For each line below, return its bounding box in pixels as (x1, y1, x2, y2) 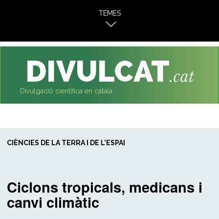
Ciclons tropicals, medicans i (7, 176, 203, 197)
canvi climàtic (7, 192, 100, 212)
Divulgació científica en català (20, 87, 112, 95)
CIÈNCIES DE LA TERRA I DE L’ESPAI (7, 139, 126, 147)
